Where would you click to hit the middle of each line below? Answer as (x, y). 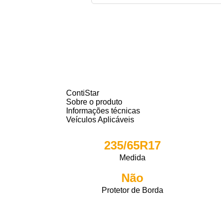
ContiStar (83, 93)
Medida (133, 158)
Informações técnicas (103, 111)
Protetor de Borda (133, 190)
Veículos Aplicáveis (100, 120)
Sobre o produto (94, 102)
